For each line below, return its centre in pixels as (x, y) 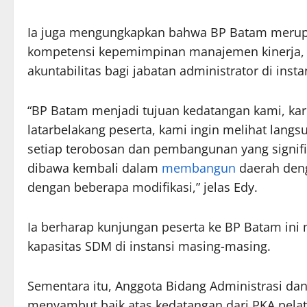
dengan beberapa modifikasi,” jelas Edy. (143, 187)
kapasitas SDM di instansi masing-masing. (149, 246)
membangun (199, 168)
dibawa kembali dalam (95, 168)
